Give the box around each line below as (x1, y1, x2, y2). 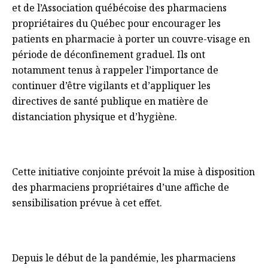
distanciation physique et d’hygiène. (12, 110, 177, 123)
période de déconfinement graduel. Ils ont (12, 48, 205, 61)
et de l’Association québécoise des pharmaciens (12, 1, 227, 14)
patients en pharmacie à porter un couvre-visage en (12, 32, 250, 45)
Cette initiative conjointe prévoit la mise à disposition (12, 165, 255, 178)
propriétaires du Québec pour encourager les (12, 17, 221, 30)
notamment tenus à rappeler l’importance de (12, 63, 218, 77)
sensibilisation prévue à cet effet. (12, 196, 162, 209)
